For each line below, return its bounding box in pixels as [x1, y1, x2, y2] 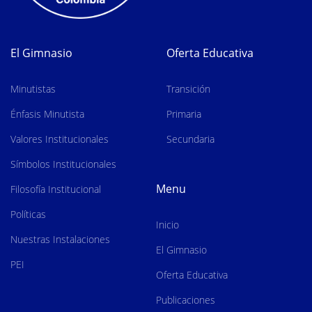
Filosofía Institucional [10, 182, 101, 196]
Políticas [10, 207, 46, 221]
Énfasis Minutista [10, 107, 84, 120]
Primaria [166, 107, 201, 120]
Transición [166, 81, 210, 95]
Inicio [156, 217, 179, 231]
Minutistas [10, 81, 56, 95]
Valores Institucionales [10, 132, 109, 146]
